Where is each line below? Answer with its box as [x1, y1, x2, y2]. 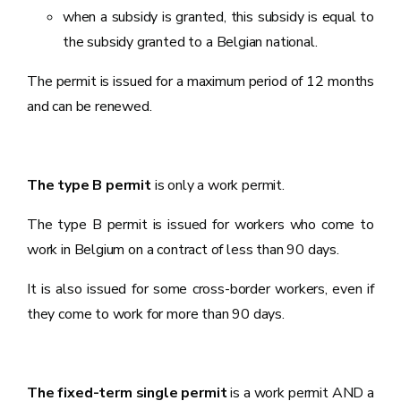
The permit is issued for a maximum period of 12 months [27, 72, 374, 91]
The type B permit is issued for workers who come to [27, 215, 374, 235]
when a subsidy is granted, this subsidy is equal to [63, 7, 374, 27]
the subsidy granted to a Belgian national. [63, 32, 321, 52]
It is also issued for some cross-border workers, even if [27, 279, 374, 299]
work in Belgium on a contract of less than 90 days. [27, 240, 343, 260]
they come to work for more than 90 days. [27, 304, 285, 324]
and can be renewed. [27, 97, 156, 116]
